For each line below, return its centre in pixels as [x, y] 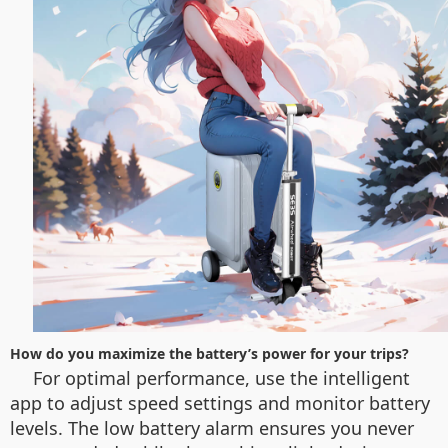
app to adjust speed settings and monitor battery [220, 403]
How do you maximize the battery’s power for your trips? [209, 353]
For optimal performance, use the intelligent [221, 378]
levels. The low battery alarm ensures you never [212, 428]
